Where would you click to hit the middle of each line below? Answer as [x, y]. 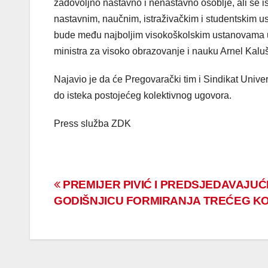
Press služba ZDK [92, 124]
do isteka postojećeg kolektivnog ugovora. [143, 96]
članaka [88, 214]
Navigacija [100, 189]
